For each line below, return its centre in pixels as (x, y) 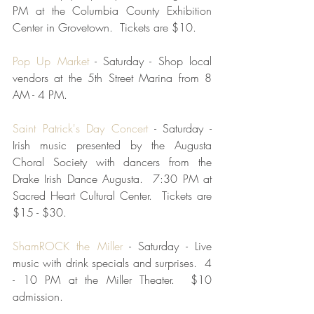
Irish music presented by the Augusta (112, 145)
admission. (38, 296)
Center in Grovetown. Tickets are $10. (104, 27)
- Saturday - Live (167, 246)
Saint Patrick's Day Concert (80, 128)
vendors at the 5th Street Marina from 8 (112, 77)
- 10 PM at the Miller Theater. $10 (112, 279)
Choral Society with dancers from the (112, 162)
